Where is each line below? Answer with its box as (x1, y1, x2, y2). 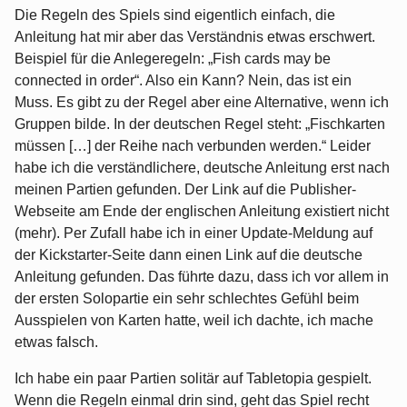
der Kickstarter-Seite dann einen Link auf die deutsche (15, 247, 362, 263)
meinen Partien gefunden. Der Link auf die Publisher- (15, 182, 356, 198)
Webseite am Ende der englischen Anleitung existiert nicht (15, 203, 389, 220)
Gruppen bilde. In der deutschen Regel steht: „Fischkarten (15, 116, 385, 133)
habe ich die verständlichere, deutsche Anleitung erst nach (15, 160, 390, 176)
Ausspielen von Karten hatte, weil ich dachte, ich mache (15, 313, 373, 329)
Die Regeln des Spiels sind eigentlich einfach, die (15, 7, 335, 24)
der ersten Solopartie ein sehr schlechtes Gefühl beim (15, 291, 359, 307)
